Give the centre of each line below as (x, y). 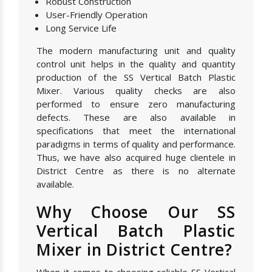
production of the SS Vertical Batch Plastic (136, 77)
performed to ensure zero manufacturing (136, 104)
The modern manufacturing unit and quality (136, 51)
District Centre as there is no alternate (136, 171)
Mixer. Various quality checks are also (136, 91)
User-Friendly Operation (97, 15)
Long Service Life (81, 28)
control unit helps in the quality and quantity (136, 64)
